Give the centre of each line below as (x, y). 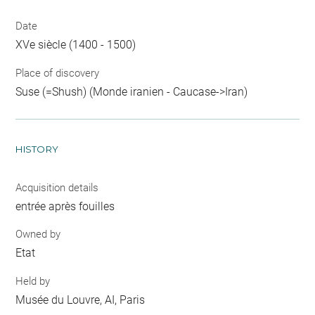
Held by (33, 281)
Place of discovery (58, 73)
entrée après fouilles (65, 206)
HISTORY (37, 149)
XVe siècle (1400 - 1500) (76, 45)
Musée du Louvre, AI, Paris (81, 300)
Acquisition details (57, 187)
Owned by (38, 234)
